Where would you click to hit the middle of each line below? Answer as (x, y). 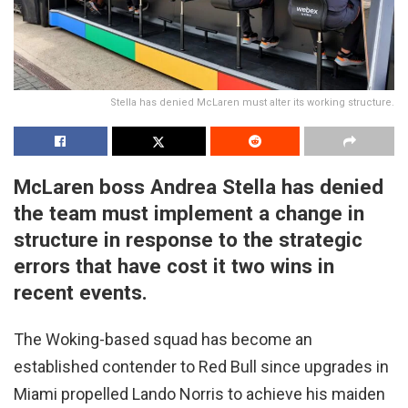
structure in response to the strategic (188, 239)
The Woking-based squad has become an (163, 340)
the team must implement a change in (189, 213)
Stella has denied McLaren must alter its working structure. (252, 102)
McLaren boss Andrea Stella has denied (199, 186)
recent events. (81, 292)
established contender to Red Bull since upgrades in (201, 367)
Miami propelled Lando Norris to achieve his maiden (199, 394)
